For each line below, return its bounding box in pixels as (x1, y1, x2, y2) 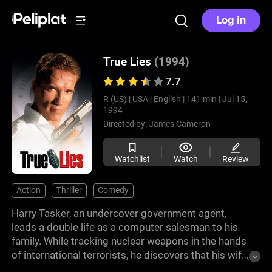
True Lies (103, 55, 151, 69)
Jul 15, (222, 94, 247, 104)
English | (153, 94, 185, 104)
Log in (216, 14, 246, 27)
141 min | (186, 94, 220, 104)
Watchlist (114, 154, 150, 164)
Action (16, 185, 41, 195)
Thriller (56, 185, 83, 195)
